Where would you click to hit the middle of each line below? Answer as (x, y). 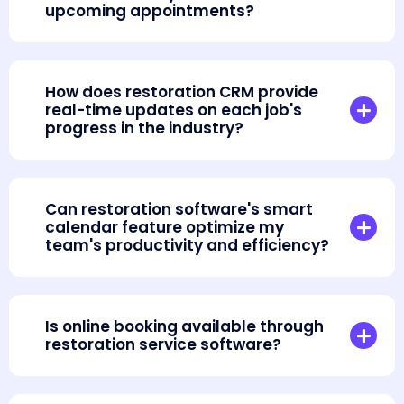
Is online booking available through (184, 327)
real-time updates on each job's (174, 110)
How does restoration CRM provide (182, 92)
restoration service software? (163, 345)
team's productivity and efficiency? (187, 246)
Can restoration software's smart (179, 210)
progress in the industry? (144, 129)
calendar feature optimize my (165, 228)
